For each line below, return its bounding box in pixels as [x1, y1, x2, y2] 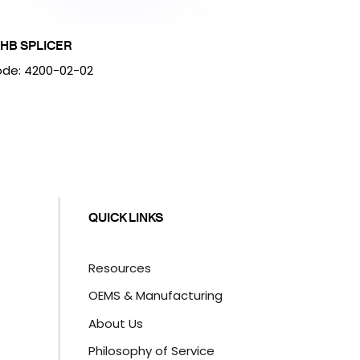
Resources [88, 259, 152, 276]
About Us [88, 314, 144, 332]
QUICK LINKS [88, 207, 164, 226]
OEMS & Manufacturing [88, 287, 223, 305]
